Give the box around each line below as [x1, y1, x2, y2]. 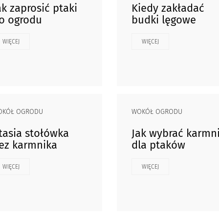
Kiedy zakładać [131, 1, 204, 15]
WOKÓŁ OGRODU [131, 108, 182, 116]
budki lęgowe [131, 13, 196, 26]
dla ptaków [131, 138, 185, 152]
